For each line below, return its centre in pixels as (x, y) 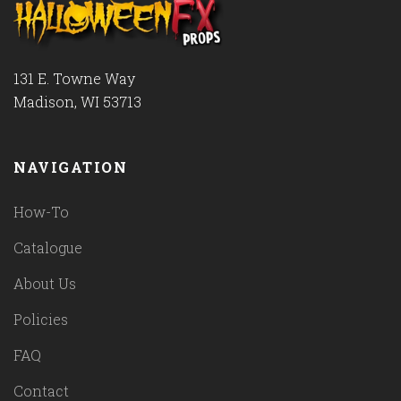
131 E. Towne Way (74, 78)
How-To (41, 212)
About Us (45, 284)
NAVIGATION (70, 167)
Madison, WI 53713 (77, 102)
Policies (41, 320)
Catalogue (48, 248)
